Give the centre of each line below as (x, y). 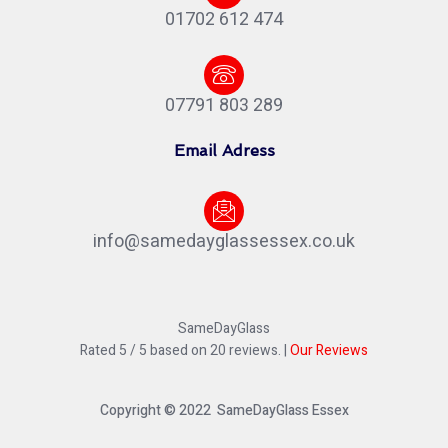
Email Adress (224, 151)
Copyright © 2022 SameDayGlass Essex (224, 411)
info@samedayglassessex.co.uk (224, 242)
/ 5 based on (168, 351)
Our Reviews (329, 351)
